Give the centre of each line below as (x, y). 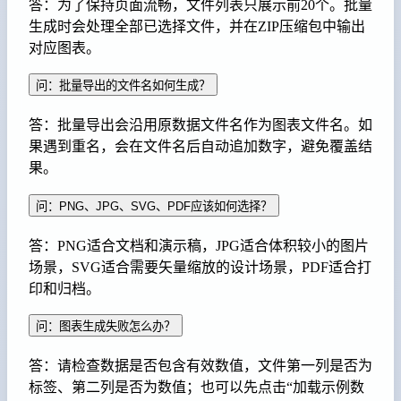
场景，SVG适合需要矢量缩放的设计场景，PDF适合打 (200, 267)
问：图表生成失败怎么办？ (106, 327)
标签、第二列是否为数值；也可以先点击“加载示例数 (196, 388)
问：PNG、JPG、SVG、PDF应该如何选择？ (154, 206)
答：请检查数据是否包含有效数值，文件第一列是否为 (200, 366)
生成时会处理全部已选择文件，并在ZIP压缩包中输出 (197, 26)
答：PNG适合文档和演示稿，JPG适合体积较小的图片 (199, 245)
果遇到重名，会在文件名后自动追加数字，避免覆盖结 (200, 147)
